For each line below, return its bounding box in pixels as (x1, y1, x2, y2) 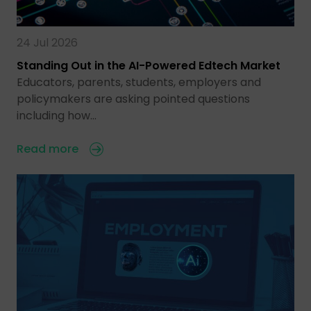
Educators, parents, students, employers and (17, 74, 261, 90)
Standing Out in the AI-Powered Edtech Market (17, 57, 280, 74)
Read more (17, 140, 78, 157)
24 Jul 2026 (17, 34, 78, 51)
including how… (17, 107, 96, 124)
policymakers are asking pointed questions (17, 90, 250, 107)
